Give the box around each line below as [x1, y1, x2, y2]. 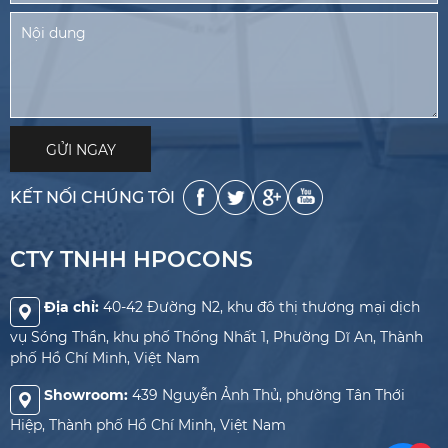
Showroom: [44, 386, 132, 404]
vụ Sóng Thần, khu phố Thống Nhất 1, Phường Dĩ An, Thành [10, 328, 423, 346]
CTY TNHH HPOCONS [10, 246, 253, 273]
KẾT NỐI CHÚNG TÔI [10, 187, 175, 207]
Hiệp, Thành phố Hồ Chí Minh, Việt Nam [10, 416, 286, 434]
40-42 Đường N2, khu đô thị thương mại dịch [103, 298, 420, 316]
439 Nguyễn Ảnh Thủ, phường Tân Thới [132, 386, 405, 404]
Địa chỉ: [40, 298, 103, 316]
